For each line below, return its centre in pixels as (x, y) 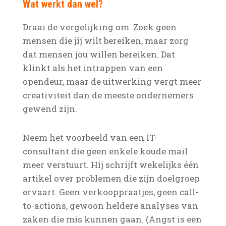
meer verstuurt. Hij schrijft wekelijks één (110, 165)
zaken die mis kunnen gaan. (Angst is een (112, 219)
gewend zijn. (50, 109)
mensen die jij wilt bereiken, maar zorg (105, 41)
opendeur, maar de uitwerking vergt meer (112, 81)
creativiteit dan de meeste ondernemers (108, 95)
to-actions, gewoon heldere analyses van (110, 206)
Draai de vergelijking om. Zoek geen (99, 27)
